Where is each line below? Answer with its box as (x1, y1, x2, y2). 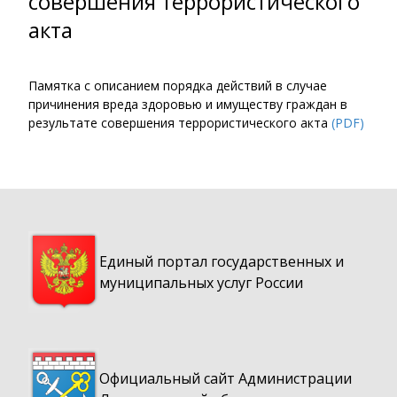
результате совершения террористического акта (28, 114, 331, 132)
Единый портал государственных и (99, 252, 344, 272)
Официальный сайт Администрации (99, 369, 352, 389)
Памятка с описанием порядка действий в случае (28, 77, 327, 95)
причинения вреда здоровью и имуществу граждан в (28, 96, 347, 113)
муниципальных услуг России (99, 273, 303, 293)
